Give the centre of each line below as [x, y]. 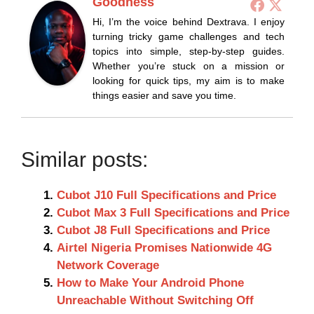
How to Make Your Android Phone [150, 283]
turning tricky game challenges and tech [189, 37]
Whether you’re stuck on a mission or [189, 66]
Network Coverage [108, 266]
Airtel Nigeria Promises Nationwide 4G [164, 248]
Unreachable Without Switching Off [155, 301]
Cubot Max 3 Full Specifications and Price [173, 213]
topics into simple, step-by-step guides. [189, 52]
